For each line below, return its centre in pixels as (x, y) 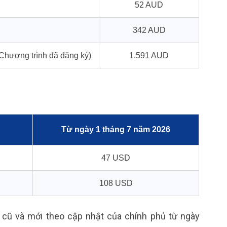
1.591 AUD (149, 55)
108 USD (116, 183)
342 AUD (149, 30)
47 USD (116, 158)
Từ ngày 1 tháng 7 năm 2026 (116, 129)
